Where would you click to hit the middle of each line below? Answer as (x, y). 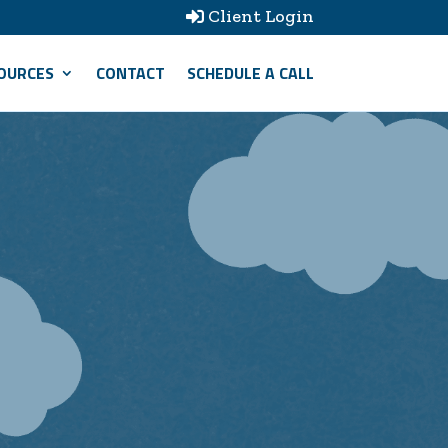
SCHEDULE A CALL (250, 72)
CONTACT (130, 72)
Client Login (260, 15)
